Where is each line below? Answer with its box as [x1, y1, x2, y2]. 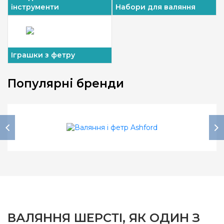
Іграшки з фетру [11, 50, 75, 59]
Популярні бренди [7, 76, 124, 90]
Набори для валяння [115, 2, 195, 11]
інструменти [11, 2, 59, 11]
